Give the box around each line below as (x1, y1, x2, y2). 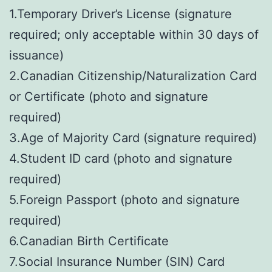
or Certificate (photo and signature (9, 89, 208, 104)
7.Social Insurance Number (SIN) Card (9, 254, 225, 269)
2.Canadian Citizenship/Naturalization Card (9, 68, 257, 83)
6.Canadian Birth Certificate (9, 233, 169, 248)
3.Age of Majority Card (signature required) (9, 130, 257, 145)
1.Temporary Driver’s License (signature (9, 6, 232, 21)
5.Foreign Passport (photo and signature (9, 192, 240, 207)
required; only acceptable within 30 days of (9, 27, 259, 42)
